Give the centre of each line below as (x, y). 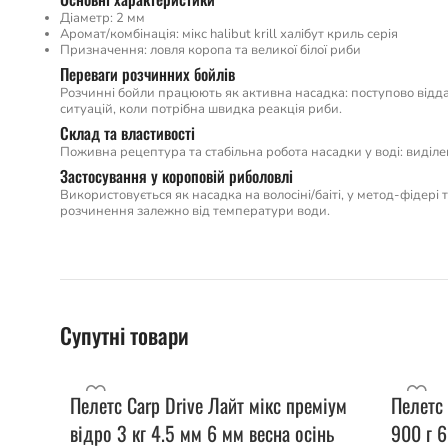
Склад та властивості (127, 133)
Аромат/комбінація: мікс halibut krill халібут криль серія (229, 34)
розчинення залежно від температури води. (195, 211)
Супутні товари (124, 335)
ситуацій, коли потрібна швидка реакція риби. (201, 109)
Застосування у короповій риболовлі (176, 176)
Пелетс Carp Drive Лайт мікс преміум (208, 405)
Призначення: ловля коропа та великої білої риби (210, 50)
